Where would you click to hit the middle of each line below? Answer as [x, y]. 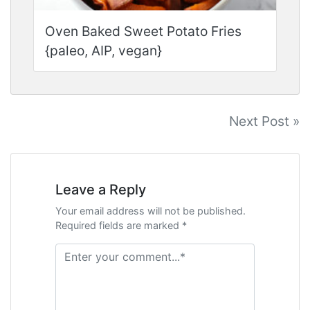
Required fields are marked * [121, 225]
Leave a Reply [101, 189]
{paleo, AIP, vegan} [103, 50]
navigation [64, 149]
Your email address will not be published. [151, 210]
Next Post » [264, 121]
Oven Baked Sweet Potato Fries [143, 31]
